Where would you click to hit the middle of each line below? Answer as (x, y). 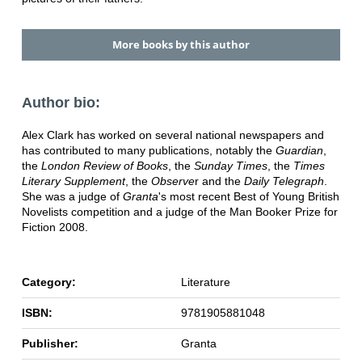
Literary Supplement (73, 181)
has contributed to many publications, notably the (148, 150)
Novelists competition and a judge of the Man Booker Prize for (179, 211)
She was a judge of (72, 196)
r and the (219, 181)
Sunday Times (230, 165)
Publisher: (50, 343)
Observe (173, 181)
